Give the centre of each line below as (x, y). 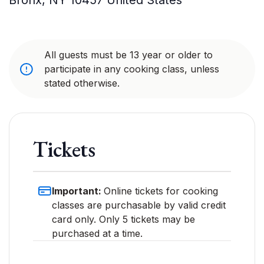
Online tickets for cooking (161, 191)
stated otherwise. (82, 83)
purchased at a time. (97, 233)
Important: (78, 191)
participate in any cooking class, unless (132, 69)
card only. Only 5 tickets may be (123, 219)
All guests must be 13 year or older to (128, 55)
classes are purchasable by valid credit (139, 205)
